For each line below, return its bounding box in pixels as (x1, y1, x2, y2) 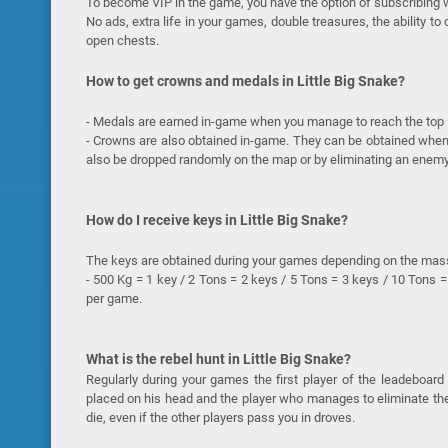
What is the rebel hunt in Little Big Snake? (85, 351, 351, 367)
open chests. (85, 33, 159, 48)
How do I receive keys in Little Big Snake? (85, 212, 348, 228)
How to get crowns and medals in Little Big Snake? (85, 73, 405, 89)
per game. (85, 291, 142, 306)
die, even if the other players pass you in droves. (85, 410, 355, 425)
